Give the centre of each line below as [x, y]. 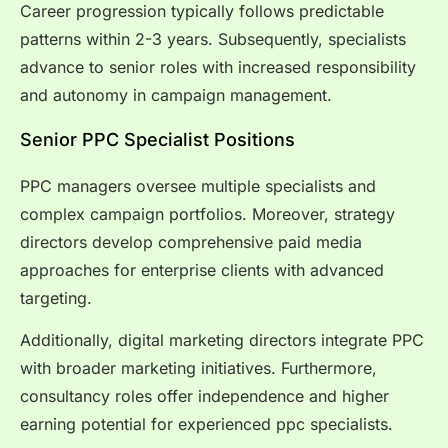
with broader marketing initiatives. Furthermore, [198, 368]
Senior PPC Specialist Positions [157, 139]
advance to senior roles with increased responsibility [218, 67]
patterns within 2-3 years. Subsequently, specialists [213, 39]
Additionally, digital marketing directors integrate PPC [222, 340]
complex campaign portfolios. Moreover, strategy [207, 213]
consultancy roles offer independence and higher [204, 396]
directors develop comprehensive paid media [191, 241]
